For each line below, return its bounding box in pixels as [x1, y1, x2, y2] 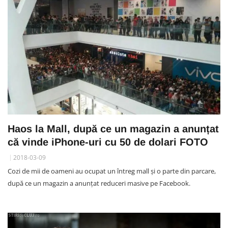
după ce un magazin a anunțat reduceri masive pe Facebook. [8, 178, 190, 188]
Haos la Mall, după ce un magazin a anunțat [8, 123, 219, 134]
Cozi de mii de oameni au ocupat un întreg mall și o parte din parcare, [8, 166, 216, 176]
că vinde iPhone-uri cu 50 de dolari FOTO [8, 136, 208, 148]
